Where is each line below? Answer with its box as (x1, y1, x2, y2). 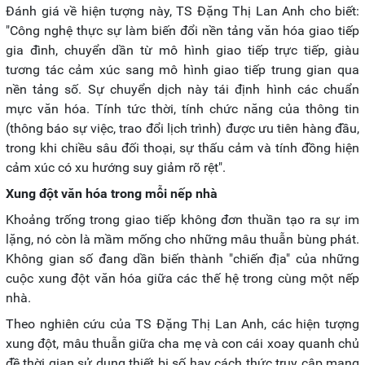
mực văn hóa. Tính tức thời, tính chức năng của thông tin (6, 100, 359, 117)
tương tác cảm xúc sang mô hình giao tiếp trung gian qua (6, 61, 359, 77)
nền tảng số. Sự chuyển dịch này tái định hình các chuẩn (6, 81, 359, 97)
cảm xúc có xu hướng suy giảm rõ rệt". (6, 159, 226, 175)
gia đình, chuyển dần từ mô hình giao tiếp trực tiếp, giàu (6, 42, 359, 58)
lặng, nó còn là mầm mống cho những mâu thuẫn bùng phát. (6, 231, 359, 247)
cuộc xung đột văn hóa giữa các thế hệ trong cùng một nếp (6, 270, 359, 286)
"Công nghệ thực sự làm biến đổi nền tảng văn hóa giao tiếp (6, 22, 359, 38)
